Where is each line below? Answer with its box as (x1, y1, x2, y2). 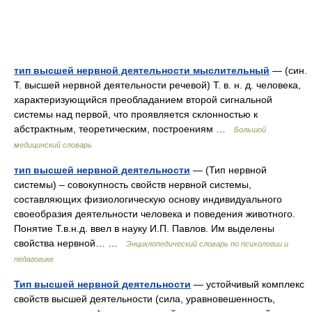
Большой (234, 125, 266, 134)
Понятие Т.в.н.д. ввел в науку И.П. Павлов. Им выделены (14, 223, 274, 234)
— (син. (270, 65, 307, 76)
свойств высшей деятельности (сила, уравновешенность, (14, 293, 275, 304)
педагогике (14, 255, 54, 263)
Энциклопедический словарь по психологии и (126, 240, 288, 248)
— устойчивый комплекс (191, 279, 304, 290)
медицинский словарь (14, 141, 92, 149)
